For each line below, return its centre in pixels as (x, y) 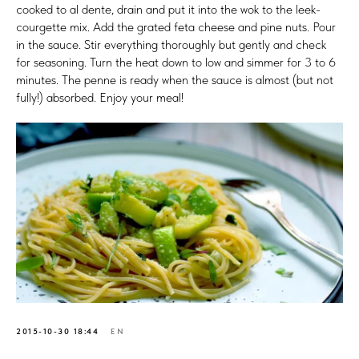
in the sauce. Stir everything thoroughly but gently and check (171, 44)
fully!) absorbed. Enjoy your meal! (100, 97)
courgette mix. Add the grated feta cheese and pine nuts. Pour (176, 26)
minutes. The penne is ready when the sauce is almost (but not (175, 79)
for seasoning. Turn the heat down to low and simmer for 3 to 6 (176, 62)
